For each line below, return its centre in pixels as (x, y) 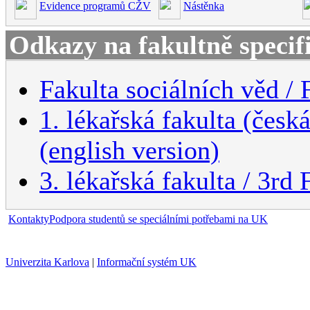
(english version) (129, 150)
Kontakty (29, 219)
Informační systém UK (147, 262)
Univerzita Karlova (47, 262)
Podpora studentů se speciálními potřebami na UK (158, 219)
